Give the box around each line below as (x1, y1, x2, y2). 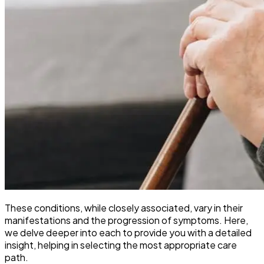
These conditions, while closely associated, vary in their (5, 202, 243, 214)
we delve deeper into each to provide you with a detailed (5, 226, 252, 239)
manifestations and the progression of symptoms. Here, (5, 214, 248, 226)
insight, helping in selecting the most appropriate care (5, 239, 237, 251)
